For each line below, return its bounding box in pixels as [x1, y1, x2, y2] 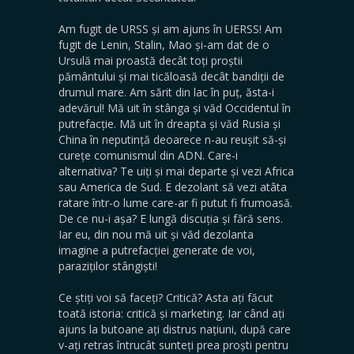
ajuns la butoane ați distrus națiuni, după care [58, 321, 291, 337]
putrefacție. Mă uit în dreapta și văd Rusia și [58, 115, 281, 131]
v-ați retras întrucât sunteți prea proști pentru [58, 337, 288, 352]
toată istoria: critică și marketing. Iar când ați [58, 305, 284, 321]
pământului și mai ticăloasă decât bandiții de [58, 68, 284, 84]
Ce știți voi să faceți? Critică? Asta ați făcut [58, 289, 273, 305]
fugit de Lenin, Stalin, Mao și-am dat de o [58, 36, 269, 52]
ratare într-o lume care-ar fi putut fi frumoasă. [58, 194, 292, 210]
